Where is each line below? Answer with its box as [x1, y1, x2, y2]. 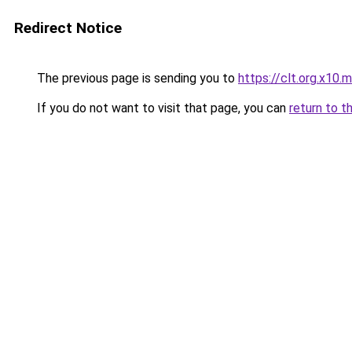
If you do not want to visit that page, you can [34, 101, 289, 115]
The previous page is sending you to [34, 71, 238, 86]
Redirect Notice [14, 19, 122, 37]
